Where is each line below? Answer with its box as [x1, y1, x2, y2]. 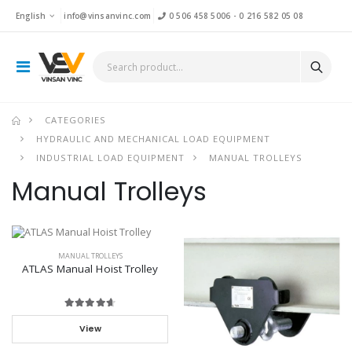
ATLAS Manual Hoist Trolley [21, 261, 159, 276]
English [16, 9, 46, 21]
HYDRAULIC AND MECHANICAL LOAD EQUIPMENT [36, 133, 271, 145]
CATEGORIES [45, 114, 107, 126]
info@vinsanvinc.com [64, 10, 152, 21]
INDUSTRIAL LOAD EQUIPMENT [36, 152, 185, 164]
